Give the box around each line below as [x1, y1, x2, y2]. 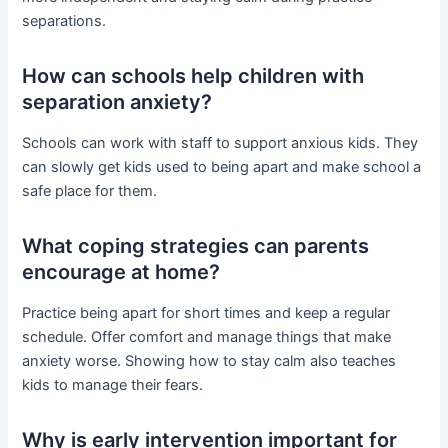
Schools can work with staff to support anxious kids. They [22, 134, 419, 153]
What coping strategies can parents [22, 234, 370, 259]
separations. [22, 12, 107, 31]
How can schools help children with [22, 64, 365, 89]
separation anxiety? [22, 90, 213, 115]
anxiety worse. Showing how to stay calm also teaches [22, 352, 397, 371]
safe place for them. [22, 182, 158, 201]
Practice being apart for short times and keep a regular [22, 304, 391, 323]
